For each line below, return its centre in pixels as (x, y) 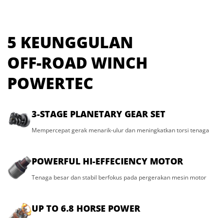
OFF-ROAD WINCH (78, 62)
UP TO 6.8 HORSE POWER (86, 208)
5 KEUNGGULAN (70, 42)
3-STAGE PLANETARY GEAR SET (99, 114)
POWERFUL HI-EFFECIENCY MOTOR (107, 161)
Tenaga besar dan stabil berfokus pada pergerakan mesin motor (119, 177)
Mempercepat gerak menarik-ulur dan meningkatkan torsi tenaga (120, 130)
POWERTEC (50, 83)
